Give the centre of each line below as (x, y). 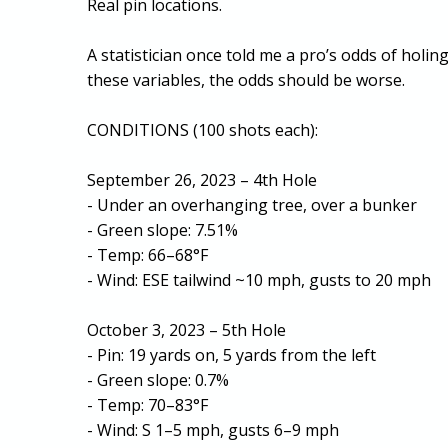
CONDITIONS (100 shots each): (203, 129)
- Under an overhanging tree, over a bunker (252, 204)
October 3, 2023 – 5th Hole (187, 329)
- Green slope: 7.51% (163, 229)
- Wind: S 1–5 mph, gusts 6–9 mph (213, 429)
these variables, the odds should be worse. (246, 79)
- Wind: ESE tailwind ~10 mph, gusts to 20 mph (259, 279)
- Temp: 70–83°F (148, 404)
